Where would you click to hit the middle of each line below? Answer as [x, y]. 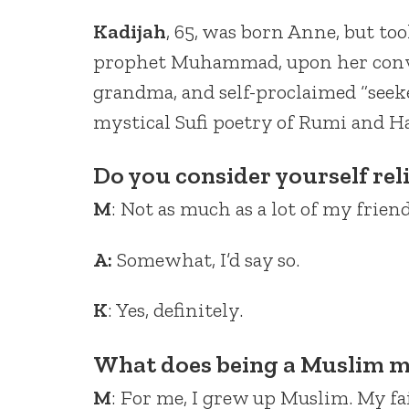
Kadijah [130, 32]
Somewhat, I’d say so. [206, 259]
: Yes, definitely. [175, 310]
